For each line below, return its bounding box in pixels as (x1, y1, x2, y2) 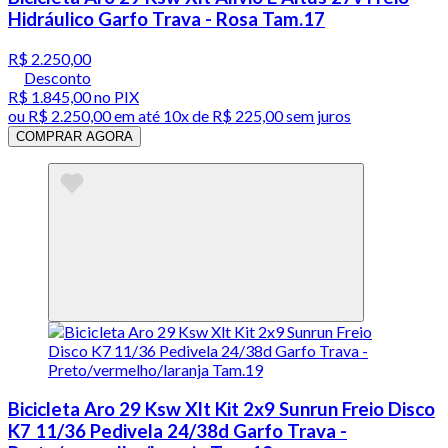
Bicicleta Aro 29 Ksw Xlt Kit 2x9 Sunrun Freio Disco (8, 397, 435, 420)
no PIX (91, 87, 139, 106)
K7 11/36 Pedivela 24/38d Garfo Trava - (8, 419, 347, 442)
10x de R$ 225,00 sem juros (163, 106, 351, 125)
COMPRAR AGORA (16, 129, 133, 144)
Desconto (24, 68, 91, 87)
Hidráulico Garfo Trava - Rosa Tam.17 (8, 8, 325, 31)
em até (111, 106, 163, 125)
